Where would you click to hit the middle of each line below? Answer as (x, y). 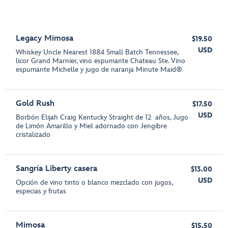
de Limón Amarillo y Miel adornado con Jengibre (92, 126)
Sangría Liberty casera (57, 169)
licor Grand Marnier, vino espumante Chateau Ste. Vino (101, 61)
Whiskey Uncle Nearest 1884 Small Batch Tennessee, (97, 52)
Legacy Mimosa (45, 38)
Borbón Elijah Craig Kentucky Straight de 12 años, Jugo (102, 117)
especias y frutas (41, 191)
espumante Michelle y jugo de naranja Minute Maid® (99, 69)
